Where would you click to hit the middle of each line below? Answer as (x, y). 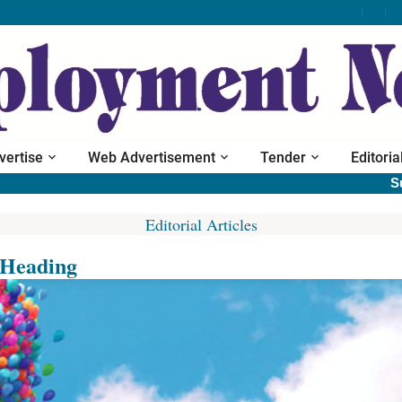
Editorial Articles (201, 224)
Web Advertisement (152, 157)
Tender (283, 157)
